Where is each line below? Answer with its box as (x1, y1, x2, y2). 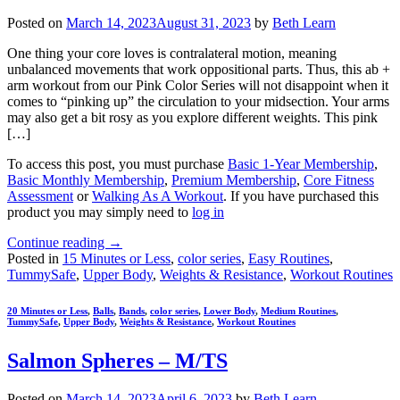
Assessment (7, 188, 73, 204)
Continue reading (7, 235, 108, 251)
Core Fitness (304, 172, 374, 188)
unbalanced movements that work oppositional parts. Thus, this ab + (7, 62, 390, 78)
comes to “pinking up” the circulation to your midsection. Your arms (7, 94, 389, 110)
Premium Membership (171, 172, 296, 188)
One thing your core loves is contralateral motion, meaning (7, 46, 337, 62)
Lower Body (204, 305, 255, 317)
